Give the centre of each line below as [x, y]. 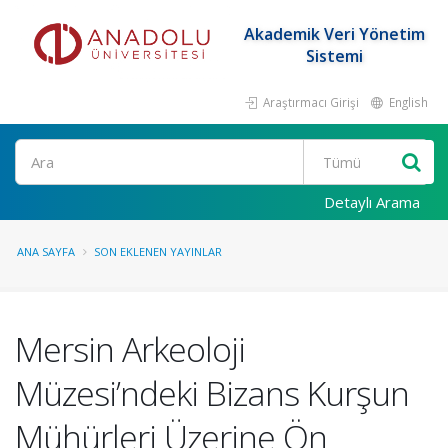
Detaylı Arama [372, 202]
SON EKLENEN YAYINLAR [158, 251]
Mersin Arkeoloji [130, 349]
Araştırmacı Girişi [309, 102]
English [407, 102]
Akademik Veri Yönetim [334, 34]
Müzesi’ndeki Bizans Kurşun [212, 393]
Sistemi [334, 56]
